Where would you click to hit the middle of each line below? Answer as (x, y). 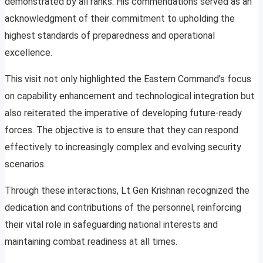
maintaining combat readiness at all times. (91, 242)
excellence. (28, 53)
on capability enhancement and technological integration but (130, 96)
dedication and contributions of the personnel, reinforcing (123, 208)
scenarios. (25, 164)
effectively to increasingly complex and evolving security (123, 147)
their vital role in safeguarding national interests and (111, 225)
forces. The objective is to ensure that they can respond (122, 130)
